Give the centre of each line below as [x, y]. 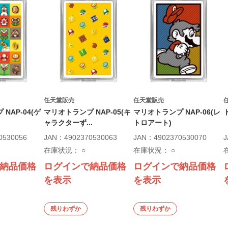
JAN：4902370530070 [170, 137]
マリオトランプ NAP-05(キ [87, 112]
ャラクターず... [68, 123]
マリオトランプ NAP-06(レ [177, 112]
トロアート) [153, 123]
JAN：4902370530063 [80, 137]
